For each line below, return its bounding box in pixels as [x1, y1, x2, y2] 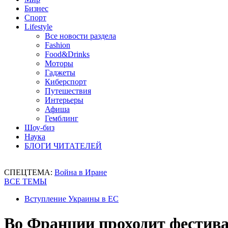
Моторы [45, 59, 73, 68]
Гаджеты [45, 68, 75, 77]
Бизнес [24, 4, 48, 13]
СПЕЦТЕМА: [4, 168, 54, 177]
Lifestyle [24, 22, 52, 31]
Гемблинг [45, 114, 78, 123]
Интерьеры [45, 96, 83, 104]
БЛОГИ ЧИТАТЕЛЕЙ [24, 141, 102, 150]
